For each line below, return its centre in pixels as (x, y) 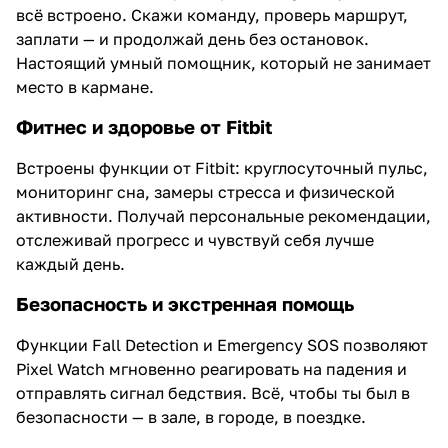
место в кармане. (85, 86)
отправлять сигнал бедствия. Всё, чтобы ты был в (213, 392)
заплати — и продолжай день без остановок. (192, 38)
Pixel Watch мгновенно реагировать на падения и (211, 368)
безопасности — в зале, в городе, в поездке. (191, 416)
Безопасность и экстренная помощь (185, 303)
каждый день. (70, 263)
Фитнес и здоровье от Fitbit (144, 126)
